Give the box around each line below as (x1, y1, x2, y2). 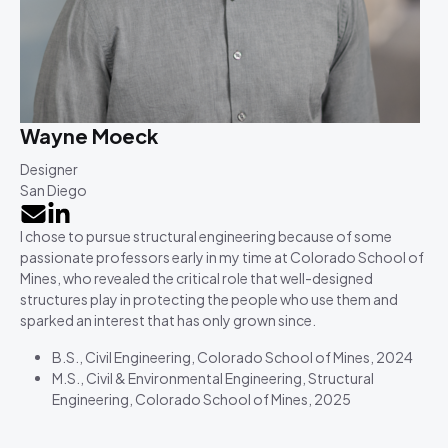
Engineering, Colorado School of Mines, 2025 (52, 389, 351, 408)
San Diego (20, 181, 87, 200)
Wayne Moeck (20, 123, 158, 149)
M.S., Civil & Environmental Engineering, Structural (52, 368, 374, 387)
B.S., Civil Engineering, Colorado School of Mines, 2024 (52, 347, 413, 366)
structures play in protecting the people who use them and (20, 289, 398, 308)
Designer (20, 160, 78, 179)
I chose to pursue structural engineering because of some (20, 226, 392, 245)
